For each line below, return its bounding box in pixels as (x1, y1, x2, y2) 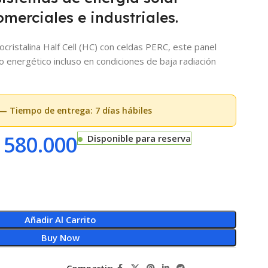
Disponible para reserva (87, 132, 191, 144)
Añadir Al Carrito (24, 213, 96, 226)
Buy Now (41, 231, 80, 243)
